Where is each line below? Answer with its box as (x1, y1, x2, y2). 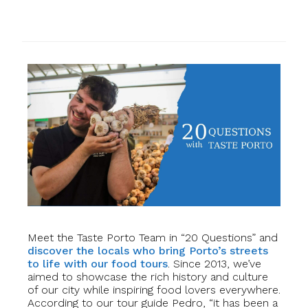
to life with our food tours (27, 257, 168, 270)
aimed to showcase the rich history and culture (27, 270, 268, 283)
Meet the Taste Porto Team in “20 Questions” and (27, 231, 278, 244)
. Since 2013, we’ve (168, 257, 261, 270)
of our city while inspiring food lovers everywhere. (27, 283, 280, 296)
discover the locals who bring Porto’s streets (27, 244, 268, 257)
